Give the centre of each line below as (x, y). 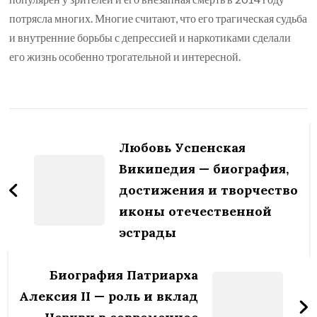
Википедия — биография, (204, 169)
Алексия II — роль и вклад (108, 296)
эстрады (148, 233)
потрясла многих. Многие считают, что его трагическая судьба (158, 18)
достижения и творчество (209, 190)
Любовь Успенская (183, 148)
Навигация (71, 121)
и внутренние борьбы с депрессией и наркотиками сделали (150, 38)
